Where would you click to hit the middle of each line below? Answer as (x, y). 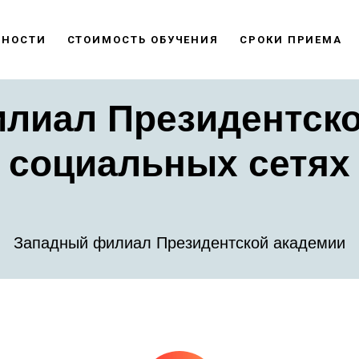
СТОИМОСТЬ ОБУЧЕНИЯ (143, 40)
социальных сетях (179, 163)
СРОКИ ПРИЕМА (291, 40)
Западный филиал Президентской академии (179, 243)
